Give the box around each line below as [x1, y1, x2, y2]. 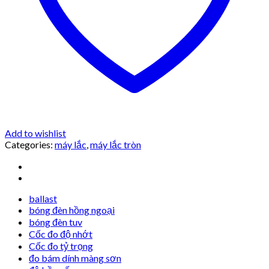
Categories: [5, 139, 55, 151]
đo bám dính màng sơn [29, 252, 121, 264]
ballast [29, 193, 57, 205]
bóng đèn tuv [29, 216, 82, 228]
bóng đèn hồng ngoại [29, 204, 115, 216]
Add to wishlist [5, 127, 66, 139]
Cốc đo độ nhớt [29, 228, 92, 240]
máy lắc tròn [90, 139, 141, 151]
